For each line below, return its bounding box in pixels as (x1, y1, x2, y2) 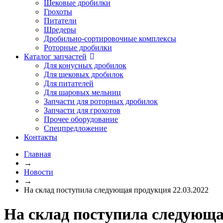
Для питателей (44, 79, 94, 88)
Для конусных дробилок (44, 61, 126, 70)
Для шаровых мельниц (44, 88, 121, 97)
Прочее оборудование (44, 115, 118, 123)
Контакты (24, 133, 57, 141)
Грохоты (44, 7, 72, 16)
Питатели (44, 16, 77, 25)
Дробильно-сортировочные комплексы (44, 34, 176, 43)
